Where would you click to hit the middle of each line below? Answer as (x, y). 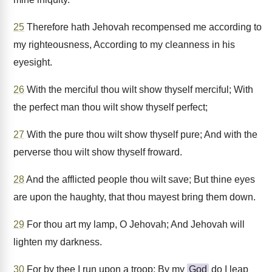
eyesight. (33, 62)
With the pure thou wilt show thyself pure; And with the (141, 134)
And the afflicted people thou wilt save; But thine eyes (140, 179)
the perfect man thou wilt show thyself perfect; (110, 107)
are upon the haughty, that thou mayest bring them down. (134, 197)
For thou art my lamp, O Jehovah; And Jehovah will (134, 224)
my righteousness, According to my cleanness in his (124, 45)
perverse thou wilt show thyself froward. (98, 152)
